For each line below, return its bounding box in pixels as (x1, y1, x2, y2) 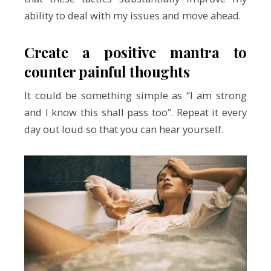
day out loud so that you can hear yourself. (24, 122, 223, 136)
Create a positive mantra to (24, 42, 247, 62)
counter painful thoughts (24, 61, 190, 81)
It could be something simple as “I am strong (24, 88, 247, 102)
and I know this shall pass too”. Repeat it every (24, 105, 247, 119)
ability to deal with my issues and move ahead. (24, 8, 241, 23)
